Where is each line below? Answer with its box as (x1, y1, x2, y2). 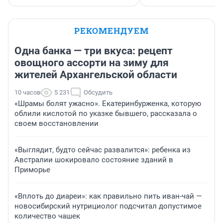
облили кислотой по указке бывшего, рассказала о (14, 109, 197, 118)
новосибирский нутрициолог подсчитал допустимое (14, 202, 202, 211)
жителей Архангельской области (14, 69, 177, 81)
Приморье (14, 165, 50, 175)
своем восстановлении (14, 119, 99, 128)
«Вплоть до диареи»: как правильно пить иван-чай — (14, 192, 202, 201)
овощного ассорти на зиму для (14, 57, 169, 69)
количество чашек (14, 212, 80, 221)
